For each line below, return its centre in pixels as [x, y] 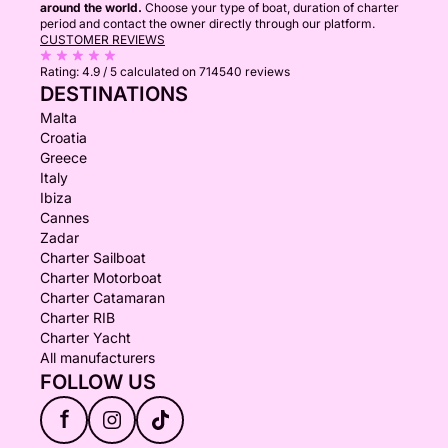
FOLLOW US [98, 382]
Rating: [61, 71]
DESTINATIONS [114, 94]
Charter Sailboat [93, 257]
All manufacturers [97, 357]
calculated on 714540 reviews [205, 71]
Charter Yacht [85, 337]
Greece [63, 157]
